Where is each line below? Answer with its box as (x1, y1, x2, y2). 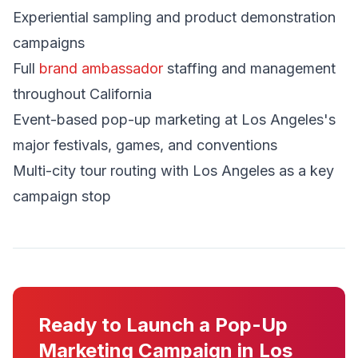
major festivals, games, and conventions (13, 137, 277, 153)
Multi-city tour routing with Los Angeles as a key (13, 162, 334, 179)
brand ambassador (39, 60, 163, 77)
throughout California (13, 86, 152, 102)
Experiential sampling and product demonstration (13, 9, 336, 26)
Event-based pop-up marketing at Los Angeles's (13, 111, 336, 128)
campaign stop (13, 188, 111, 205)
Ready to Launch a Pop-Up (38, 313, 288, 336)
